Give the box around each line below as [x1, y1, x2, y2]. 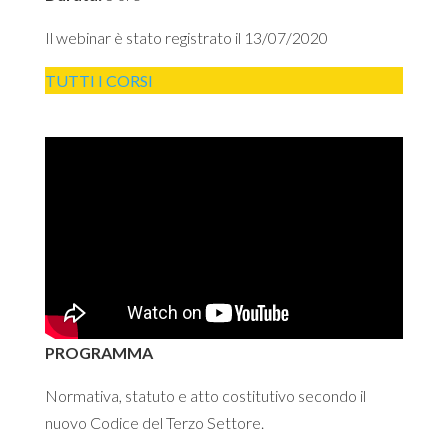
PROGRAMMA [44, 342, 153, 362]
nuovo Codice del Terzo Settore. [44, 412, 264, 432]
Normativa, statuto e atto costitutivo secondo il [44, 385, 366, 405]
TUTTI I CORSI [44, 70, 153, 90]
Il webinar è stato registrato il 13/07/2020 [44, 27, 328, 47]
